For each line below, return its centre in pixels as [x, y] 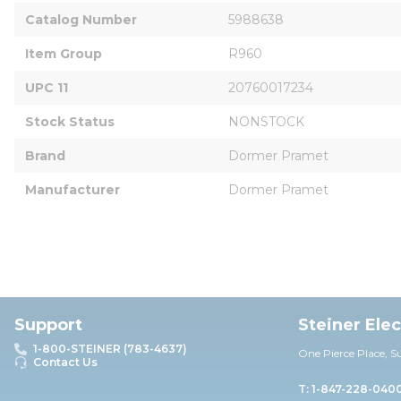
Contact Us [65, 362]
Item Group [64, 53]
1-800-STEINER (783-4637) [110, 349]
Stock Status [70, 121]
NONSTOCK [266, 121]
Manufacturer [73, 189]
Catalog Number [81, 19]
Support [48, 325]
